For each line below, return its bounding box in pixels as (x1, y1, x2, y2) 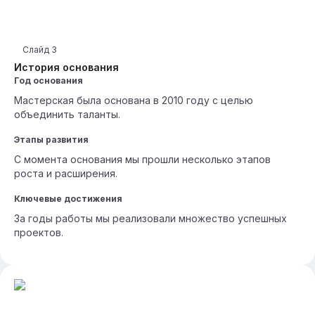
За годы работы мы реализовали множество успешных (14, 212, 287, 224)
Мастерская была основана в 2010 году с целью (14, 94, 253, 106)
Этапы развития (14, 134, 89, 145)
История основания (14, 61, 119, 73)
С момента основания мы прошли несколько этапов (14, 153, 271, 165)
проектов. (14, 226, 63, 238)
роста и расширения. (14, 167, 117, 179)
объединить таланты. (14, 108, 120, 120)
